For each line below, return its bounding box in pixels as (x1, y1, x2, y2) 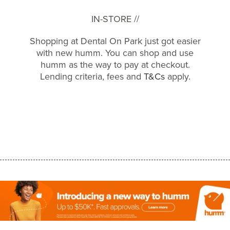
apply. (164, 70, 190, 83)
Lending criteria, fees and (40, 70, 144, 83)
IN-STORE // (91, 12, 139, 25)
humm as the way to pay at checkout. (40, 58, 190, 71)
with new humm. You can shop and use (36, 46, 194, 59)
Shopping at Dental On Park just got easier (29, 34, 201, 47)
